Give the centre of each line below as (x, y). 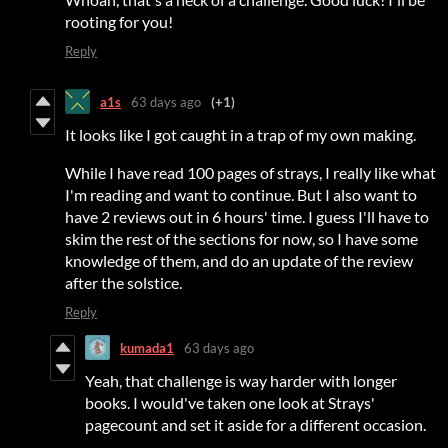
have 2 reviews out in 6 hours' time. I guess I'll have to (247, 217)
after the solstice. (123, 283)
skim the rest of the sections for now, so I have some (241, 239)
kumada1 (147, 347)
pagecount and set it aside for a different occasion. (255, 425)
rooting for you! (119, 22)
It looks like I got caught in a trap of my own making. (240, 135)
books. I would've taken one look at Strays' (230, 403)
